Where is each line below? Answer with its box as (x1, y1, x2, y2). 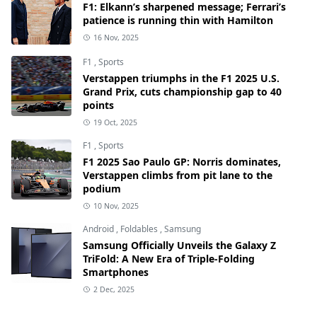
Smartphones (83, 265, 149, 279)
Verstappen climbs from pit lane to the (83, 168, 272, 182)
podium (83, 181, 121, 195)
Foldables (120, 222, 160, 235)
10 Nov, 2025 (93, 200, 139, 211)
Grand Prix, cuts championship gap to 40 (83, 84, 282, 98)
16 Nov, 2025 (93, 32, 139, 42)
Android (83, 222, 116, 235)
